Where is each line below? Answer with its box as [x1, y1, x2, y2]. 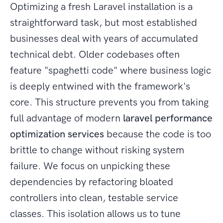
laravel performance [123, 112, 213, 124]
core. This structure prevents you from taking [10, 96, 209, 109]
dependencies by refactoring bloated [10, 176, 173, 188]
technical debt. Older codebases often [10, 48, 180, 61]
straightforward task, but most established [10, 16, 197, 29]
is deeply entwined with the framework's [10, 80, 190, 93]
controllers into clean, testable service [10, 192, 178, 204]
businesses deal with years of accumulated [10, 32, 198, 45]
